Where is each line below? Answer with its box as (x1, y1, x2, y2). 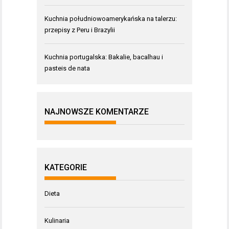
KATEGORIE (44, 163, 87, 173)
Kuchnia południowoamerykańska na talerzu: (44, 15, 177, 23)
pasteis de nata (44, 64, 90, 73)
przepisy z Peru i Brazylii (44, 26, 115, 34)
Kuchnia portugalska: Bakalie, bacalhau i (44, 53, 163, 61)
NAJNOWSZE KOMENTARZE (44, 107, 149, 117)
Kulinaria (44, 217, 70, 225)
